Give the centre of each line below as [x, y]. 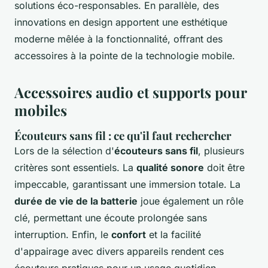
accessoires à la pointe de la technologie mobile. [125, 56]
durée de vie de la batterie [76, 201]
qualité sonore [170, 168]
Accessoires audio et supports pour [130, 92]
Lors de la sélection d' [64, 151]
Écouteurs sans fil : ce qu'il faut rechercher [123, 136]
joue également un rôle [191, 201]
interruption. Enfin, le [63, 235]
